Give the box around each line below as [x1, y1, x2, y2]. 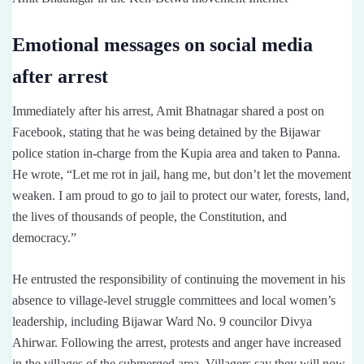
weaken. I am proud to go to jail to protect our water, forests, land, [12, 188, 349, 202]
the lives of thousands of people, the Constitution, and [12, 209, 287, 223]
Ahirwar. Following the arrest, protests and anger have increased [12, 335, 341, 349]
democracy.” [12, 230, 76, 245]
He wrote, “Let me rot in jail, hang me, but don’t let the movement [12, 167, 351, 181]
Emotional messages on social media [12, 33, 313, 55]
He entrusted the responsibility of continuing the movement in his [12, 271, 345, 286]
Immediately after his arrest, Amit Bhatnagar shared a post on [12, 103, 324, 118]
